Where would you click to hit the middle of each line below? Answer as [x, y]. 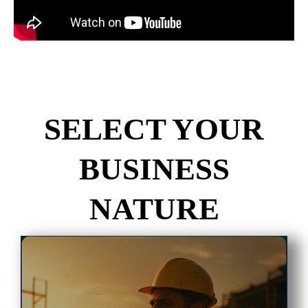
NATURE [154, 209]
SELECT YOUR [154, 130]
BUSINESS [154, 169]
